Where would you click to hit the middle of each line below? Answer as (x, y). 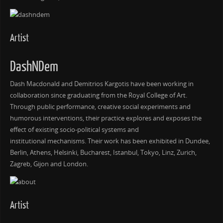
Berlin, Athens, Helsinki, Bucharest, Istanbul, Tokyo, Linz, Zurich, (103, 153)
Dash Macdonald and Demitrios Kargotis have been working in (102, 84)
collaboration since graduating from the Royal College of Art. (98, 96)
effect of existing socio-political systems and (74, 130)
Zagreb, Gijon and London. (49, 164)
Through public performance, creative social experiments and (100, 107)
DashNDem (34, 67)
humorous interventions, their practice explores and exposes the (106, 118)
